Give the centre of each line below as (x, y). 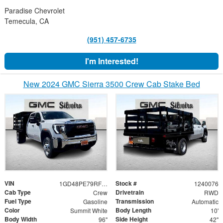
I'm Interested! (111, 61)
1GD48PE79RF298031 (104, 183)
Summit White (89, 210)
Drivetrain (130, 192)
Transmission (135, 201)
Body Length (133, 210)
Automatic (205, 201)
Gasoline (95, 201)
